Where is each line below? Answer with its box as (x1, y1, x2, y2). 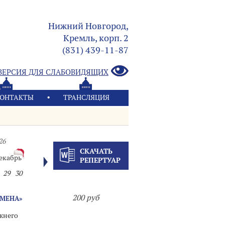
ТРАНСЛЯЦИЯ (63, 93, 109, 102)
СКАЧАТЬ (79, 147, 113, 156)
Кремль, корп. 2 (63, 32, 129, 44)
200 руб (72, 193, 99, 202)
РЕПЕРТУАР (79, 156, 121, 165)
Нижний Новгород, (48, 20, 129, 32)
